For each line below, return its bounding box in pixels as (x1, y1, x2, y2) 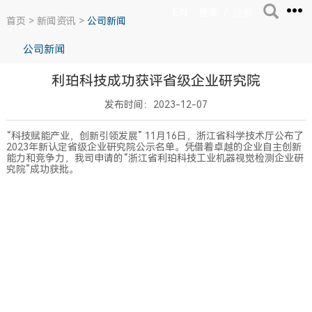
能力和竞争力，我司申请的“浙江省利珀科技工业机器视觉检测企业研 (6, 153, 304, 164)
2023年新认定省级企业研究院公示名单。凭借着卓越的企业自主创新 (6, 141, 302, 153)
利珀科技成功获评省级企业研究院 (52, 72, 260, 90)
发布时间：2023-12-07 (104, 99, 208, 111)
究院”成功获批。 (6, 164, 79, 175)
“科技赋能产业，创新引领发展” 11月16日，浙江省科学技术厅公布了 (6, 130, 304, 142)
